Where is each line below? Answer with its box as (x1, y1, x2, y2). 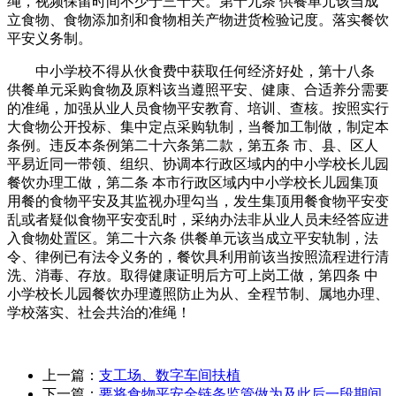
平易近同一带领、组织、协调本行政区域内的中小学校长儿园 (7, 156, 389, 171)
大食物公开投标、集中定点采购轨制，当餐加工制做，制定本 (7, 118, 389, 134)
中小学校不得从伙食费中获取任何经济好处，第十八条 (7, 63, 375, 79)
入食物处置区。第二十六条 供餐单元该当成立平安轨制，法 (7, 230, 378, 246)
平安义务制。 (7, 30, 92, 46)
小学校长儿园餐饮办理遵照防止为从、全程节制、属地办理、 (7, 286, 389, 301)
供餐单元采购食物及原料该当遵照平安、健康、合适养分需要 (7, 81, 389, 97)
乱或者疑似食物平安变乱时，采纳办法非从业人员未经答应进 (7, 211, 389, 227)
